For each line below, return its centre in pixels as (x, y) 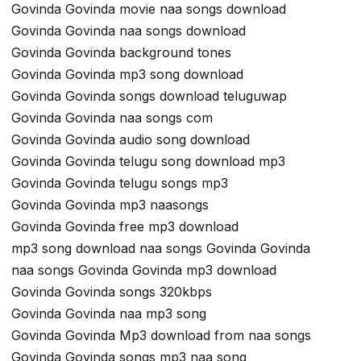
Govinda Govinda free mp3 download (125, 227)
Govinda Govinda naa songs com (112, 118)
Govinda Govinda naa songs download (129, 31)
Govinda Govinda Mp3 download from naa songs (161, 336)
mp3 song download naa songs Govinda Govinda (161, 249)
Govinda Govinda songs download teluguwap (149, 96)
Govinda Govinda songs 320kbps (112, 292)
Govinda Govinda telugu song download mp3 (148, 162)
